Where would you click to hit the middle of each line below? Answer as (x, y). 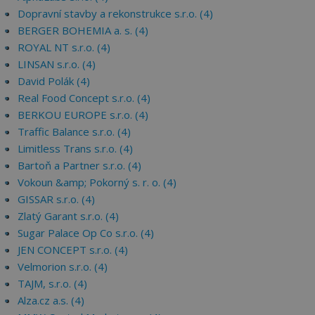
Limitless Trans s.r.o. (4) (75, 148)
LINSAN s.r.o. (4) (57, 64)
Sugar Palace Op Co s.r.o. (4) (86, 233)
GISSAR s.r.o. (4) (56, 199)
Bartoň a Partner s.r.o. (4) (79, 165)
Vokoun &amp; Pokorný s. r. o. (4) (97, 182)
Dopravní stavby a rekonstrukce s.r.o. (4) (115, 13)
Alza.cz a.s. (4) (51, 300)
